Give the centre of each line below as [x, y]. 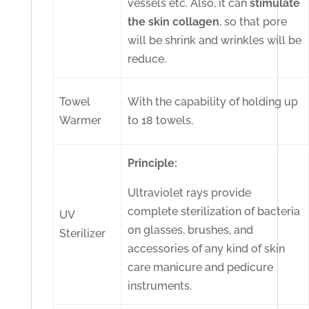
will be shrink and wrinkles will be [215, 41]
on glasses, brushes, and [191, 230]
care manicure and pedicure [201, 268]
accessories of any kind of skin [207, 249]
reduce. [147, 59]
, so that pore [253, 22]
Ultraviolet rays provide [190, 193]
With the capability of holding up [213, 102]
